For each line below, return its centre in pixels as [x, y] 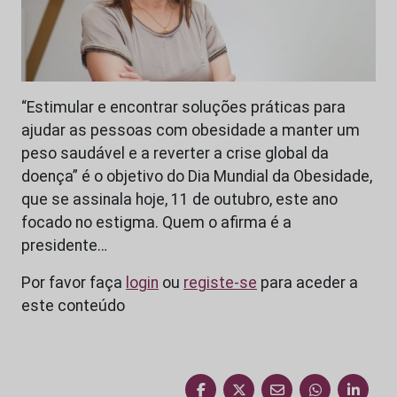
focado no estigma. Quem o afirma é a [156, 223]
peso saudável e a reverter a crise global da [175, 154]
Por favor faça [74, 283]
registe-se [220, 283]
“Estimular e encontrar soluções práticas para [183, 108]
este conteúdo [73, 306]
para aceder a [307, 283]
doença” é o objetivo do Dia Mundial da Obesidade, [197, 177]
